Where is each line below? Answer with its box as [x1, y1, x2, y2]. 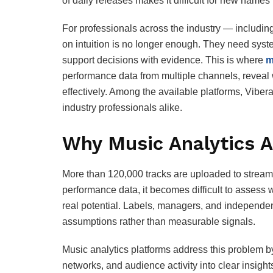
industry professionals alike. [62, 102, 182, 113]
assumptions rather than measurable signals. [62, 216, 255, 227]
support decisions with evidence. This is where [62, 54, 263, 65]
